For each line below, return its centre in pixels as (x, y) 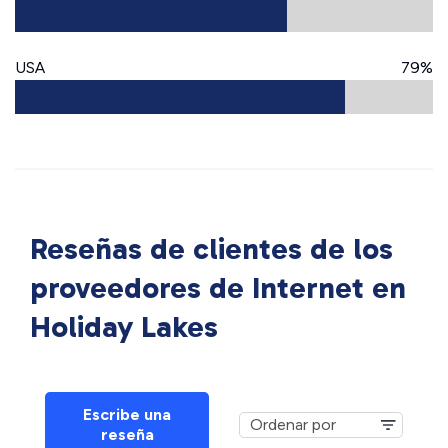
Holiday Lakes (124, 327)
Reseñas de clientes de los (211, 249)
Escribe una (127, 415)
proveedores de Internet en (218, 288)
